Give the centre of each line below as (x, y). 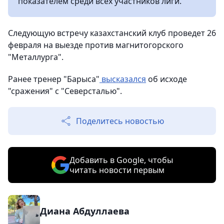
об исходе (166, 79)
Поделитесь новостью (120, 121)
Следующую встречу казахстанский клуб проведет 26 (112, 33)
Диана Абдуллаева (85, 211)
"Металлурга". (36, 57)
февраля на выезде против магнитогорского (96, 45)
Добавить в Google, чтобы (121, 160)
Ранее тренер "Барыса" (54, 79)
